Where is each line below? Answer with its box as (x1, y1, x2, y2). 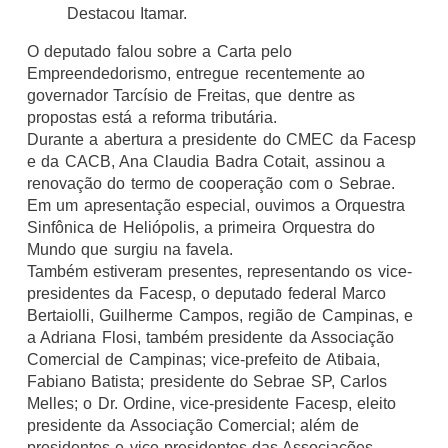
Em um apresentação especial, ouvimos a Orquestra (26, 197, 406, 215)
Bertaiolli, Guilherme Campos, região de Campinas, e (26, 307, 414, 325)
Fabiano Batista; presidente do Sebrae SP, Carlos (26, 373, 388, 391)
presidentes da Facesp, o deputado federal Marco (26, 285, 387, 303)
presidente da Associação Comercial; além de (26, 417, 359, 435)
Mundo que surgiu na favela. (26, 241, 234, 259)
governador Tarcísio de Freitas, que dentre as (26, 87, 356, 105)
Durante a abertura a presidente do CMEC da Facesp (26, 131, 417, 149)
